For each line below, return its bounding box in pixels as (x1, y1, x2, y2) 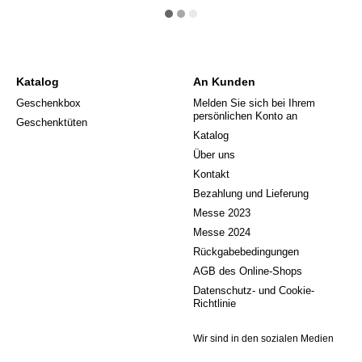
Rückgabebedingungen (193, 246, 299, 259)
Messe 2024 (193, 226, 250, 239)
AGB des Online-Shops (193, 265, 302, 278)
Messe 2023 (193, 207, 250, 220)
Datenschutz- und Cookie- (193, 284, 314, 297)
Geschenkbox (16, 97, 81, 110)
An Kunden (193, 75, 255, 89)
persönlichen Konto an (193, 110, 297, 123)
